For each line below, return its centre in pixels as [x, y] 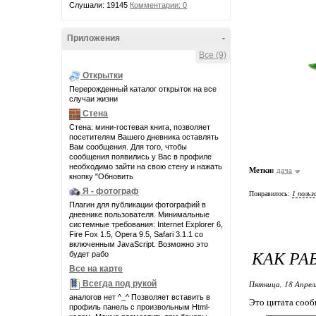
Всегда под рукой [120, 284]
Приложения [93, 38]
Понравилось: [271, 194]
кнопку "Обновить [101, 176]
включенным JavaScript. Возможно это [139, 244]
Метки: [262, 170]
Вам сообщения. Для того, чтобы [128, 147]
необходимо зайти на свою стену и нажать [146, 166]
